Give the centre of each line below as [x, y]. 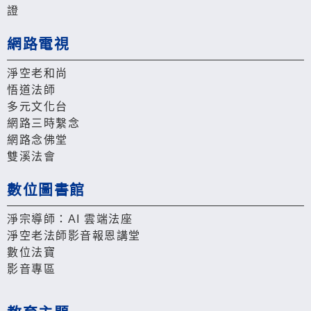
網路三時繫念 [43, 123]
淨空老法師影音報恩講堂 [74, 235]
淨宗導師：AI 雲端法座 [70, 219]
